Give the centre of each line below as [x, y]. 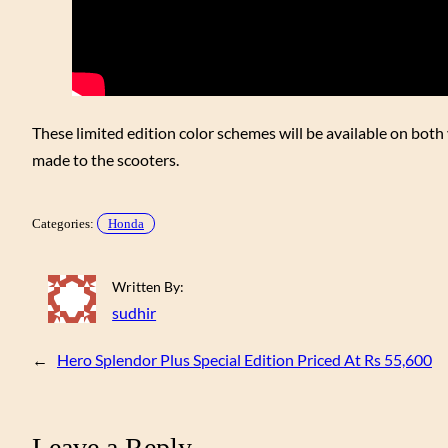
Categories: [64, 223]
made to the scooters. [105, 159]
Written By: [148, 286]
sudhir [134, 312]
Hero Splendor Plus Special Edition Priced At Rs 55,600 [244, 359]
